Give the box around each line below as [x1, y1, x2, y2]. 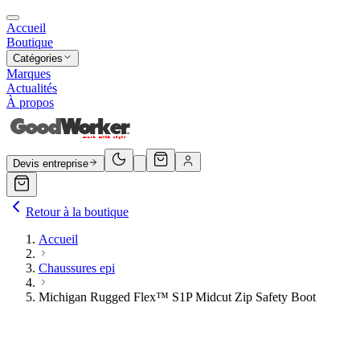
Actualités [6, 81, 57, 95]
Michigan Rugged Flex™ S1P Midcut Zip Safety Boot [39, 290, 316, 304]
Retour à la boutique [26, 205, 129, 219]
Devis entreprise [13, 157, 88, 170]
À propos [6, 96, 54, 109]
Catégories [13, 52, 63, 64]
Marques [6, 67, 51, 80]
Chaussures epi [39, 261, 115, 275]
